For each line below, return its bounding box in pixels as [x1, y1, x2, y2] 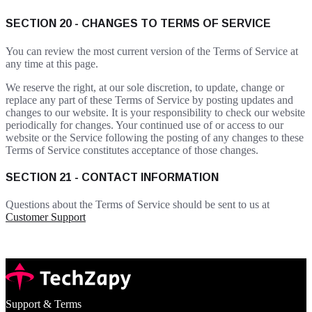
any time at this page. [6, 57, 98, 70]
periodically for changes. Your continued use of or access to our [6, 118, 283, 131]
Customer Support [6, 211, 86, 224]
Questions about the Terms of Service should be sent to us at [6, 198, 270, 211]
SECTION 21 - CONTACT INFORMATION [6, 171, 219, 183]
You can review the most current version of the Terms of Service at [6, 45, 298, 57]
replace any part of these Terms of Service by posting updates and [6, 93, 293, 106]
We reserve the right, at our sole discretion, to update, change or [6, 81, 284, 93]
